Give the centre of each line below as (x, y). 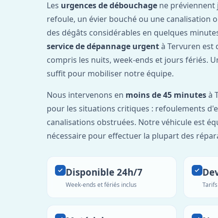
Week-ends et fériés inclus (101, 184)
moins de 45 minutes (166, 95)
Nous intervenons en (86, 95)
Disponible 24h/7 (104, 172)
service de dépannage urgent (103, 46)
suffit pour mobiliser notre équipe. (110, 73)
